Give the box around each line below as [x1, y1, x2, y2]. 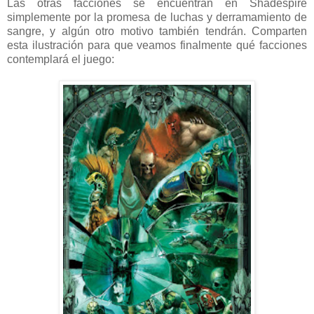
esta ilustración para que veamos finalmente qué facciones [7, 39, 307, 51]
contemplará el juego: [7, 53, 114, 65]
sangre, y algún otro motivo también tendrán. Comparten [7, 25, 307, 37]
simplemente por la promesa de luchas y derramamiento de [7, 11, 307, 23]
